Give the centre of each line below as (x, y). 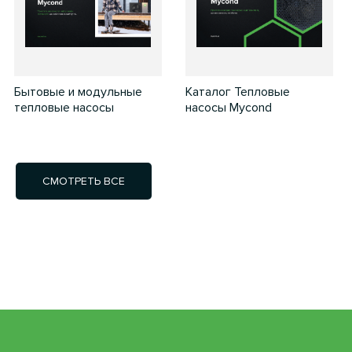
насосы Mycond (229, 107)
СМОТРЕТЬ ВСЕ (84, 181)
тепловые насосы (64, 107)
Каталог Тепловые (238, 92)
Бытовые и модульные (78, 92)
